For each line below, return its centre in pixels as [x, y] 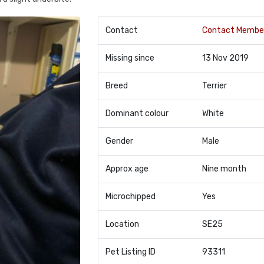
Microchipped [130, 197]
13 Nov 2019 [225, 58]
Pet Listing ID [130, 252]
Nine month [224, 169]
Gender [119, 141]
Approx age [127, 169]
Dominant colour [137, 113]
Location [122, 224]
